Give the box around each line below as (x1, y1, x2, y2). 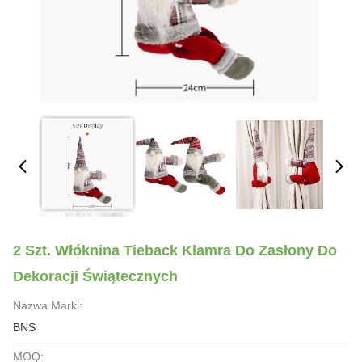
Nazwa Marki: (13, 299, 82, 312)
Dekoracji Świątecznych (13, 268, 178, 284)
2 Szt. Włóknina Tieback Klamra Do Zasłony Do (13, 242, 337, 259)
